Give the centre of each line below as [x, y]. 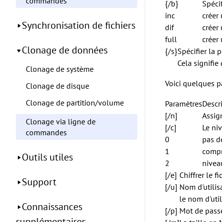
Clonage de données [65, 50]
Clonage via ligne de [61, 121]
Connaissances [52, 207]
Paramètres [184, 104]
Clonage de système [60, 69]
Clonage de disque [57, 86]
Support [39, 182]
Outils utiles [47, 157]
